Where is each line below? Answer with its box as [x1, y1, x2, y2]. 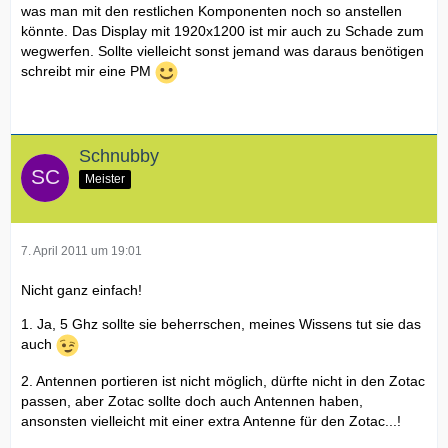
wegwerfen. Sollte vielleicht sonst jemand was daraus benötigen [21, 42, 424, 59]
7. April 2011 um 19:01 [21, 243, 142, 258]
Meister [85, 171, 125, 186]
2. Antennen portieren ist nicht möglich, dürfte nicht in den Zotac [21, 372, 425, 389]
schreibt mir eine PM [21, 63, 155, 79]
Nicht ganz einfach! [21, 281, 142, 298]
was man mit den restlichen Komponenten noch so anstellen [21, 2, 402, 19]
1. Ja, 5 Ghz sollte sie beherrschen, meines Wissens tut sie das [21, 315, 421, 332]
